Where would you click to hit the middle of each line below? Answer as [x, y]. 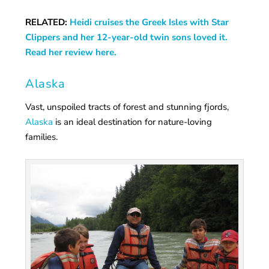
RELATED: [48, 22]
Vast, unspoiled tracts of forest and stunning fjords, [127, 107]
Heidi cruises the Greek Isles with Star [150, 22]
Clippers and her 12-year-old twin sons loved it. [127, 37]
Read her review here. [71, 52]
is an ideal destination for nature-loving [133, 122]
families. [42, 137]
